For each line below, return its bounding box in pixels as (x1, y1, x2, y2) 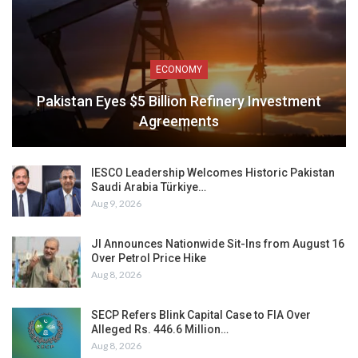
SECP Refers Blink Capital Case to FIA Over (91, 308, 311, 321)
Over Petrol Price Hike (91, 251, 206, 265)
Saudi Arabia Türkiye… (91, 181, 206, 194)
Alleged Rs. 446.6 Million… (91, 322, 229, 336)
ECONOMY (156, 64, 202, 76)
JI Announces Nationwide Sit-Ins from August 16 (91, 237, 344, 250)
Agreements (139, 113, 219, 130)
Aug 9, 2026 (91, 197, 141, 210)
